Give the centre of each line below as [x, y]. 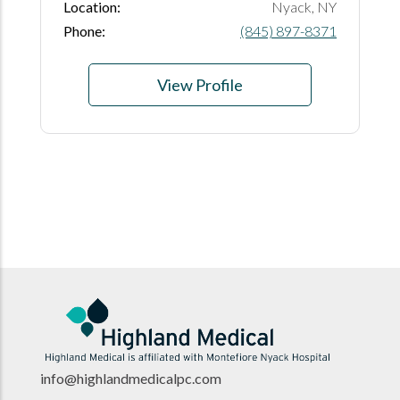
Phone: [84, 30]
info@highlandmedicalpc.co [125, 378]
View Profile [200, 84]
